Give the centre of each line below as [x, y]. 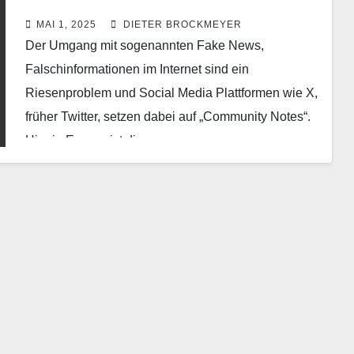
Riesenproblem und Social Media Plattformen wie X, [171, 93]
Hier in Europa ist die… [90, 141]
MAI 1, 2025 [66, 25]
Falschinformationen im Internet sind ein [137, 70]
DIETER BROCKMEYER [181, 25]
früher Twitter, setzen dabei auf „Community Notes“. [168, 117]
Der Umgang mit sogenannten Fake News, [144, 46]
